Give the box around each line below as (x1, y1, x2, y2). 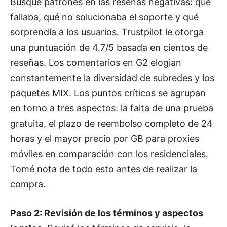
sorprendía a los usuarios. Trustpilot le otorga (10, 26, 204, 37)
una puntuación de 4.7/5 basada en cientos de (10, 42, 208, 53)
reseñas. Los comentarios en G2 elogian (10, 57, 181, 68)
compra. (10, 178, 46, 190)
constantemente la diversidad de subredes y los (10, 72, 214, 83)
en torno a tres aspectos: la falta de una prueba (10, 102, 213, 113)
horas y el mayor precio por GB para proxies (10, 133, 199, 144)
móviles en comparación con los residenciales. (10, 148, 208, 159)
